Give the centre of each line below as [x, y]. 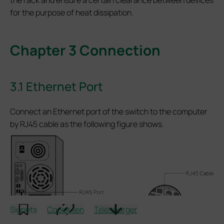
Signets [23, 209]
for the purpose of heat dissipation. [72, 12]
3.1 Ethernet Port [56, 86]
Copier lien [65, 209]
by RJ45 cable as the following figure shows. [87, 124]
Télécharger [116, 209]
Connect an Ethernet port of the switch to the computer [109, 111]
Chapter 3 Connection [85, 50]
